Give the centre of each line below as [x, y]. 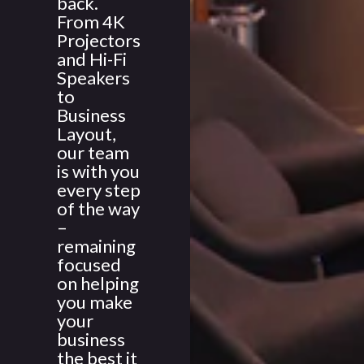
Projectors [99, 40]
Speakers [93, 78]
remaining [96, 246]
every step [99, 190]
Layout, [87, 134]
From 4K [91, 22]
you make [95, 302]
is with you [98, 171]
